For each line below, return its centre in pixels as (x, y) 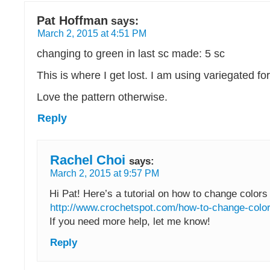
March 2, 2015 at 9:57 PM (105, 173)
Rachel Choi (88, 160)
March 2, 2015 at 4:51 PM (92, 33)
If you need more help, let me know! (130, 221)
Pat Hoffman (72, 20)
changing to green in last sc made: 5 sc (131, 53)
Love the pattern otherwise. (102, 97)
